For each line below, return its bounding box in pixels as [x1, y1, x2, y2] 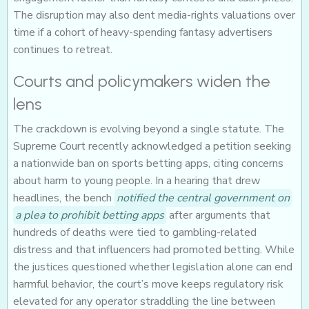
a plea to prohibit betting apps [15, 208, 164, 223]
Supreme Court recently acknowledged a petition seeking [13, 139, 291, 154]
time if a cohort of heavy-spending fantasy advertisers [13, 25, 272, 41]
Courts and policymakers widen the [13, 71, 270, 92]
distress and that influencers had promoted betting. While [13, 242, 295, 258]
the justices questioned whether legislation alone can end [13, 259, 292, 275]
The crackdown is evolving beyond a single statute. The [13, 121, 284, 137]
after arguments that [166, 208, 270, 223]
